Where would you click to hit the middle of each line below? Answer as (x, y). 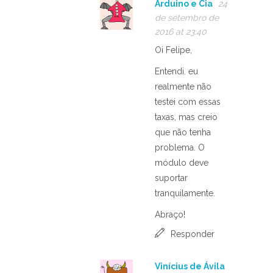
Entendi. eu (176, 71)
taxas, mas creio (186, 117)
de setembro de (187, 17)
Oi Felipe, (173, 50)
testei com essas (188, 101)
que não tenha (183, 132)
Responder (193, 234)
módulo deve (182, 162)
